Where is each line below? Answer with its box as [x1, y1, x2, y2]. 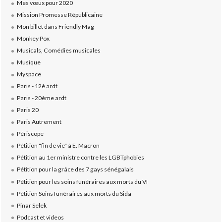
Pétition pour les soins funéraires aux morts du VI [16, 177, 148, 185]
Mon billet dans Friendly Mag [16, 23, 94, 31]
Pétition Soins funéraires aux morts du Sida [16, 189, 131, 197]
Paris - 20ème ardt [16, 94, 66, 102]
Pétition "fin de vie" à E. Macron [16, 142, 100, 150]
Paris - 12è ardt [16, 82, 57, 90]
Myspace [16, 70, 41, 78]
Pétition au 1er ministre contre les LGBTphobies [16, 154, 144, 162]
